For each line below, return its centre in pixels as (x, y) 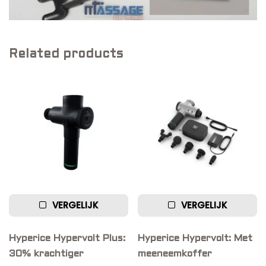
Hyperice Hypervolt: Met (195, 239)
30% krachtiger (46, 254)
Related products (66, 54)
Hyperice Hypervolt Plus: (67, 239)
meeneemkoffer (175, 254)
